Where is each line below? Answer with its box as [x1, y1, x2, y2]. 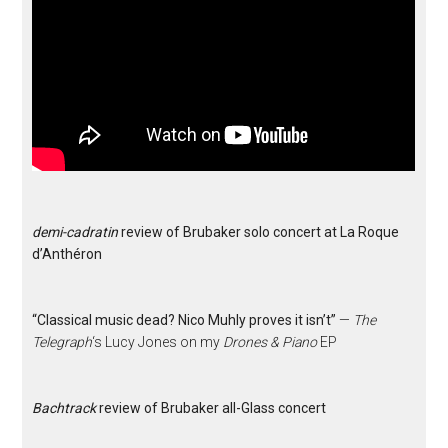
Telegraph [32, 334, 93, 350]
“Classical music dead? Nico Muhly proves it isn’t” [32, 312, 337, 328]
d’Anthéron [32, 246, 103, 262]
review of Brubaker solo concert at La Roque [118, 224, 400, 240]
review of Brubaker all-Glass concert [96, 400, 327, 416]
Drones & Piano [223, 334, 318, 350]
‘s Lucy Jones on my [92, 334, 224, 350]
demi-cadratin [32, 224, 119, 240]
